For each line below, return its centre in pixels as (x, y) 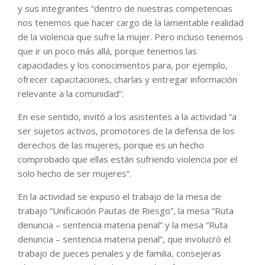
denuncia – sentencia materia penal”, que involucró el (124, 239)
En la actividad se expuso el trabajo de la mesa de (119, 197)
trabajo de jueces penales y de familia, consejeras (119, 253)
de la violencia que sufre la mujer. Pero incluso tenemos (130, 37)
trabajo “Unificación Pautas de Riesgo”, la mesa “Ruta (126, 211)
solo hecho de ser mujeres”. (75, 174)
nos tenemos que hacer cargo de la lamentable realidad (131, 23)
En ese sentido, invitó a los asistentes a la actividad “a (127, 117)
